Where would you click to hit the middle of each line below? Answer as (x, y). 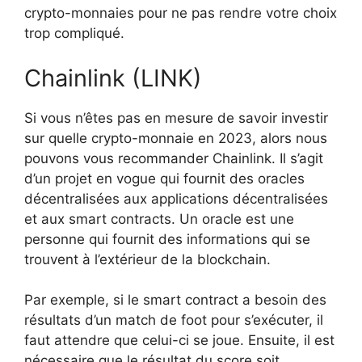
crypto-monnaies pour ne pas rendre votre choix (181, 13)
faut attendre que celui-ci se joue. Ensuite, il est (179, 341)
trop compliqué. (74, 34)
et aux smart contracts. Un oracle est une (159, 219)
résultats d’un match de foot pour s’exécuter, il (174, 320)
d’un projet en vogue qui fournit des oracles (164, 178)
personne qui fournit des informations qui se (167, 239)
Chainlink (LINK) (113, 78)
